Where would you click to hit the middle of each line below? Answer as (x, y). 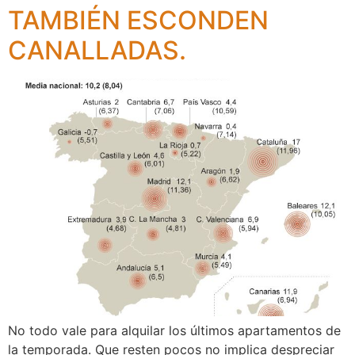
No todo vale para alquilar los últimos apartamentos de (174, 330)
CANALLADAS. (97, 50)
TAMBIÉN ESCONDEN (138, 20)
